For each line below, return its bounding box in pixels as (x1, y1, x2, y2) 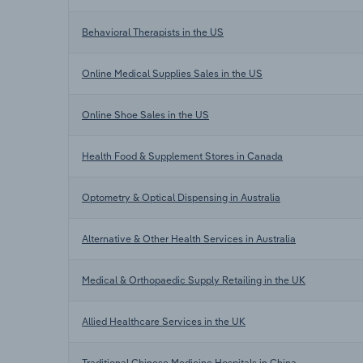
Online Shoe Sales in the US (82, 108, 209, 121)
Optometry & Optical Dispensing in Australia (82, 190, 280, 203)
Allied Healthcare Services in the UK (82, 314, 246, 327)
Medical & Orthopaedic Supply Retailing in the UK (82, 273, 305, 286)
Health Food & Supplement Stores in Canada (82, 149, 283, 162)
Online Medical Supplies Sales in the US (82, 66, 263, 79)
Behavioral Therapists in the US (82, 25, 224, 38)
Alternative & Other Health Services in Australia (82, 232, 296, 245)
